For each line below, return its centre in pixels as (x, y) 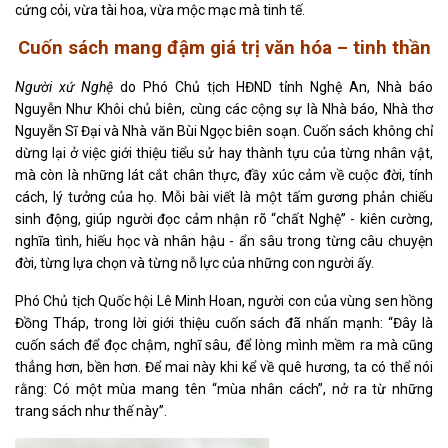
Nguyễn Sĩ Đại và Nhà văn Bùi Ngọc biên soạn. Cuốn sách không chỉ (224, 130)
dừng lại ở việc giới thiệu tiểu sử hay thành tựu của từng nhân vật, (224, 152)
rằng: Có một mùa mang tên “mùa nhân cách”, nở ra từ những (224, 388)
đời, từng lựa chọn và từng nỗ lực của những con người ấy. (194, 262)
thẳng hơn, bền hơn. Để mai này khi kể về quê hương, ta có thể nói (224, 366)
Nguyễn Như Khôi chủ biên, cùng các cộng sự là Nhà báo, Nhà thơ (224, 108)
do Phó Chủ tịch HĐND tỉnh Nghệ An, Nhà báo (273, 86)
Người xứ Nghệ (64, 86)
